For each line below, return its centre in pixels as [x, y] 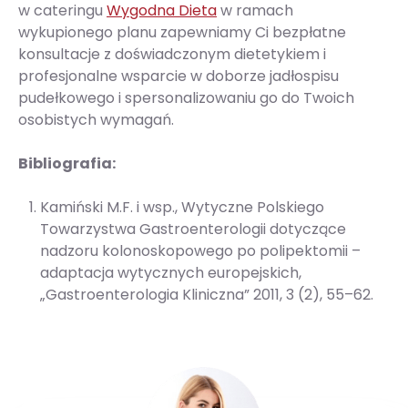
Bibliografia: [67, 164]
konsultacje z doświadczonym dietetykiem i [172, 55]
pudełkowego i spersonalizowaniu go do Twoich [186, 98]
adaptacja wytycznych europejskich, [171, 273]
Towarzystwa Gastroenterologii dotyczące [193, 229]
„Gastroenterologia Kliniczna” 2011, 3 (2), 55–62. [207, 295]
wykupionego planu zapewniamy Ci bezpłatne [182, 33]
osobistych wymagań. [96, 120]
